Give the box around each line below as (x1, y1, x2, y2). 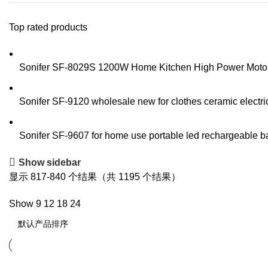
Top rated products (9, 22, 87, 32)
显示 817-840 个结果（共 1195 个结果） (9, 172, 181, 182)
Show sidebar (19, 157, 81, 167)
